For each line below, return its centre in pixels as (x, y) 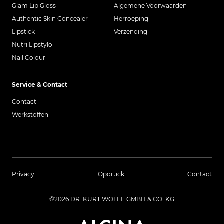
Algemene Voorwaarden (150, 6)
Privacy (23, 174)
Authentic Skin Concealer (50, 19)
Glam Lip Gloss (34, 6)
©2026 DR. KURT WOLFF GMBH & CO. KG (112, 199)
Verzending (131, 32)
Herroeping (131, 19)
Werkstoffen (30, 115)
